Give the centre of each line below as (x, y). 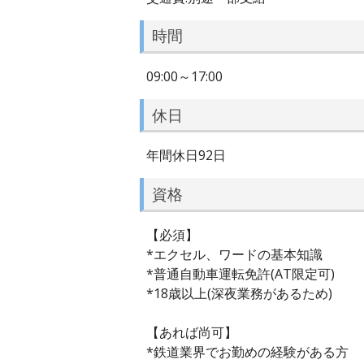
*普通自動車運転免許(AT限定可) (240, 273)
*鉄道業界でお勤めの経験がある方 (247, 351)
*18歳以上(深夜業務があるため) (239, 293)
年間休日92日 (186, 156)
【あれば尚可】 (198, 332)
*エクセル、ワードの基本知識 (234, 254)
